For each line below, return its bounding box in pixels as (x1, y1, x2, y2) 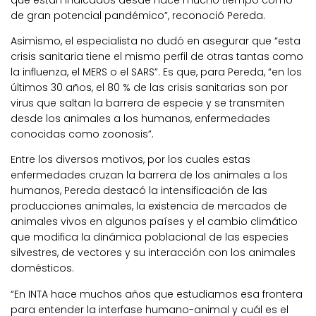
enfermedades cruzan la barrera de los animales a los (11, 168, 288, 183)
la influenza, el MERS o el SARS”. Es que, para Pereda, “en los (11, 65, 302, 80)
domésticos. (11, 261, 74, 276)
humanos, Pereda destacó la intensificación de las (11, 183, 267, 198)
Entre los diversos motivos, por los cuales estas (11, 152, 250, 167)
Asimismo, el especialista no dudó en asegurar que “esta (11, 34, 300, 49)
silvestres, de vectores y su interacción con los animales (11, 245, 296, 260)
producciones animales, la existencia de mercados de (11, 199, 287, 214)
